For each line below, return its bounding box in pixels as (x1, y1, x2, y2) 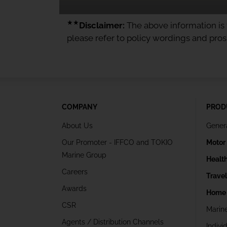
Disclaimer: (79, 20, 127, 30)
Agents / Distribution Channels (62, 217, 164, 226)
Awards (62, 184, 87, 193)
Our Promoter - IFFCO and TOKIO (62, 138, 173, 146)
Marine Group (62, 150, 106, 159)
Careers (62, 167, 88, 176)
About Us (62, 121, 93, 130)
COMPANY (62, 102, 97, 111)
